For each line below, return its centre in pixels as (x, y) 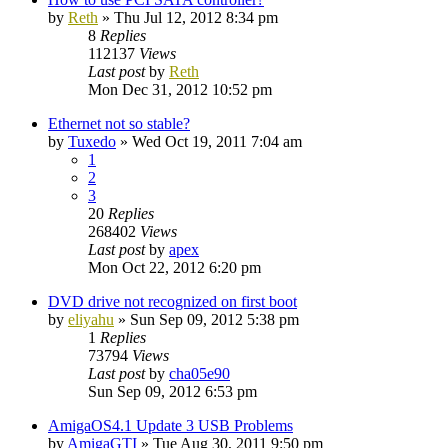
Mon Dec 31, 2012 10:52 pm (180, 89)
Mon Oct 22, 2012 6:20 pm (174, 267)
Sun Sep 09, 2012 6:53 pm (172, 391)
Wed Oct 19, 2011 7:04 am (217, 141)
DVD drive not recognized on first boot (172, 301)
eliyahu (91, 319)
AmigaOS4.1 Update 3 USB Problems (170, 425)
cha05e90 (199, 373)
